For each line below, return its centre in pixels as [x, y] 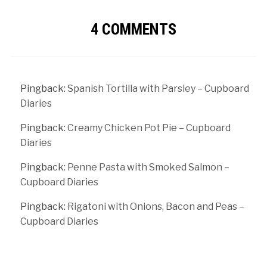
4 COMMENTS [133, 29]
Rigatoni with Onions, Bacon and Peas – [156, 206]
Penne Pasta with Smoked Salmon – [148, 167]
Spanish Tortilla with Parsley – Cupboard [158, 88]
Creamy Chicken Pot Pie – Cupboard [149, 128]
